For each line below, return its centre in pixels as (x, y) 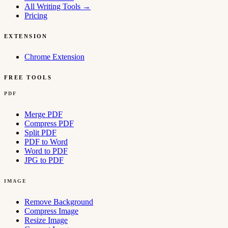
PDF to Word (46, 142)
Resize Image (46, 220)
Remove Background (59, 202)
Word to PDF (46, 151)
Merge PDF (44, 115)
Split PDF (40, 133)
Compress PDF (49, 124)
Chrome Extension (54, 57)
